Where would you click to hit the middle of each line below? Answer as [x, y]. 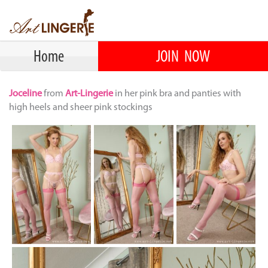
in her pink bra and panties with [177, 94]
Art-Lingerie [89, 94]
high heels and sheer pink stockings [81, 107]
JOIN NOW [183, 57]
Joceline [26, 94]
